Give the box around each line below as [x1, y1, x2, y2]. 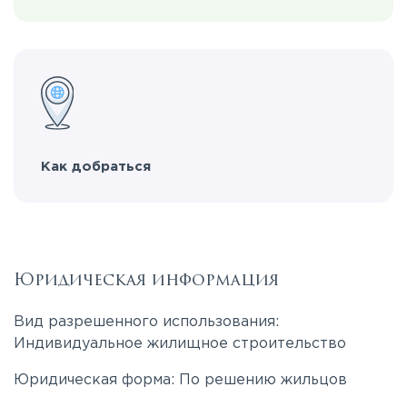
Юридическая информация [14, 268, 279, 292]
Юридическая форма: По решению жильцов [14, 373, 347, 387]
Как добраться [41, 161, 151, 173]
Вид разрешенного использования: [14, 315, 279, 329]
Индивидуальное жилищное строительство [14, 337, 346, 351]
